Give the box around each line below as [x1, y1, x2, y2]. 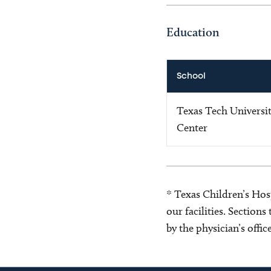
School [176, 72, 206, 80]
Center [176, 120, 207, 134]
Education [166, 24, 220, 39]
